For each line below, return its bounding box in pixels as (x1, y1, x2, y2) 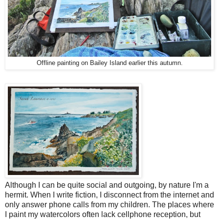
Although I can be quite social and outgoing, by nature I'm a (5, 181, 209, 190)
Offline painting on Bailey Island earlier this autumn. (36, 59, 183, 67)
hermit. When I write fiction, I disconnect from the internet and (5, 191, 214, 199)
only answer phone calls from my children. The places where (5, 200, 214, 209)
